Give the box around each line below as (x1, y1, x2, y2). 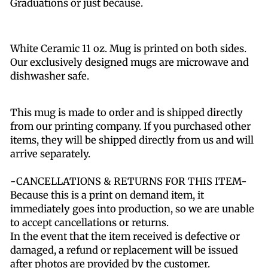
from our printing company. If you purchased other (10, 120, 251, 133)
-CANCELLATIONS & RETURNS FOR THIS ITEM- (10, 175, 247, 188)
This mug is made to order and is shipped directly (10, 106, 243, 120)
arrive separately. (10, 148, 90, 161)
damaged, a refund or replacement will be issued (10, 244, 238, 257)
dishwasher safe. (10, 70, 92, 83)
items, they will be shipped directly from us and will (10, 134, 254, 147)
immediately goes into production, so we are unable (10, 203, 254, 216)
